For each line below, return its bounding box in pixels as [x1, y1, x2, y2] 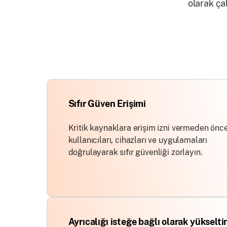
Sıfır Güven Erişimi [68, 98, 146, 109]
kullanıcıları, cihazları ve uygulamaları [68, 135, 208, 145]
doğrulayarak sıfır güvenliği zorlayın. [68, 147, 203, 157]
